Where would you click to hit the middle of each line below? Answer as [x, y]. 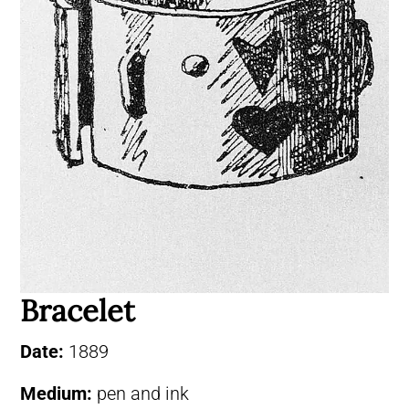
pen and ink [143, 393]
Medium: [58, 393]
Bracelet [78, 310]
